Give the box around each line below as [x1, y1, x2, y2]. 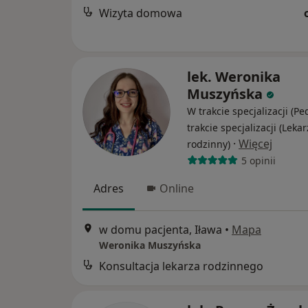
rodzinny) [187, 137, 230, 151]
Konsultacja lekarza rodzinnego [99, 258, 263, 274]
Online [159, 181, 194, 197]
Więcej [239, 136, 272, 152]
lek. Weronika [187, 67, 280, 87]
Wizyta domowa [99, 5, 182, 21]
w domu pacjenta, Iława [99, 221, 222, 237]
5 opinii [241, 153, 276, 167]
